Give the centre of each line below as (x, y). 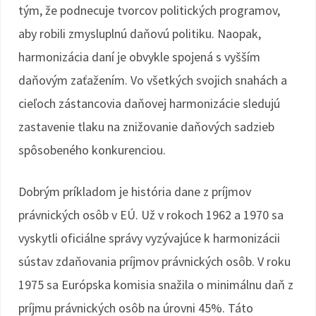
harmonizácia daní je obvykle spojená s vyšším (139, 57)
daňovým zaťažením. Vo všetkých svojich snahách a (153, 80)
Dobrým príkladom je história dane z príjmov (135, 192)
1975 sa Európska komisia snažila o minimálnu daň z (156, 285)
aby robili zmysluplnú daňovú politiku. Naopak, (140, 34)
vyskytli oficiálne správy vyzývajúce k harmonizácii (149, 238)
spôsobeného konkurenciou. (92, 150)
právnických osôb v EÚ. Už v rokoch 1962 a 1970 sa (151, 215)
